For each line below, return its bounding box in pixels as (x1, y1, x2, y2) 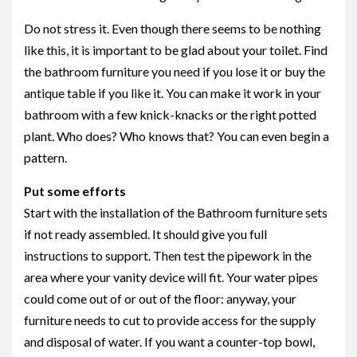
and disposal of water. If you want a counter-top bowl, (24, 334, 315, 349)
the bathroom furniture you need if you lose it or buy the (24, 64, 325, 79)
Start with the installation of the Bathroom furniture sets (24, 205, 328, 220)
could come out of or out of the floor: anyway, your (24, 291, 296, 306)
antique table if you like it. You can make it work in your (24, 85, 321, 100)
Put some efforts (24, 183, 126, 198)
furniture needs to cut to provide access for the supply (24, 312, 316, 328)
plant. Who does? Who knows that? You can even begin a (24, 128, 329, 143)
